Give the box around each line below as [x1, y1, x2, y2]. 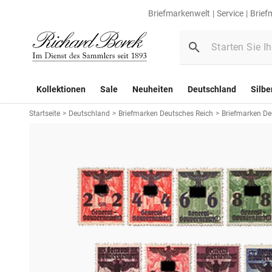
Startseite [29, 109, 60, 118]
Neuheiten [132, 84, 173, 95]
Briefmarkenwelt [148, 8, 210, 18]
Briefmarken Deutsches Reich [118, 109, 213, 118]
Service [217, 8, 243, 18]
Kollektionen [36, 84, 86, 95]
